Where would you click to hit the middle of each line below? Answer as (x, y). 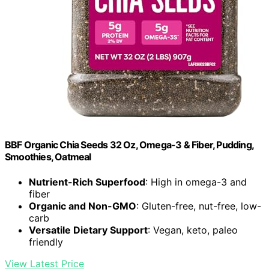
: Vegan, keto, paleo (193, 230)
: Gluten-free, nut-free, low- (199, 206)
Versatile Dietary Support (88, 230)
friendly (46, 242)
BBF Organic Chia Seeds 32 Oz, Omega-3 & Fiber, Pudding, (129, 145)
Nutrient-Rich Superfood (87, 182)
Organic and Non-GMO (83, 206)
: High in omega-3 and (196, 182)
